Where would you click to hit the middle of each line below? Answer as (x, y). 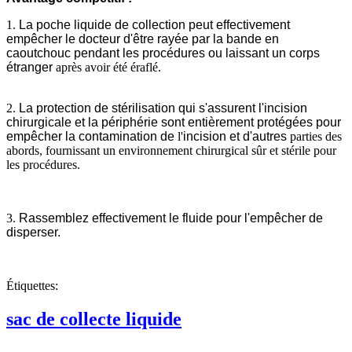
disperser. (33, 232)
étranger (29, 67)
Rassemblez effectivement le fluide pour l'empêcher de (171, 218)
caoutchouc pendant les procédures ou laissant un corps (163, 53)
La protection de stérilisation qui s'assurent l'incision (163, 108)
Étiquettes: (32, 285)
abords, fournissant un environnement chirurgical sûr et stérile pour (171, 150)
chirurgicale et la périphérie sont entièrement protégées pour (174, 122)
